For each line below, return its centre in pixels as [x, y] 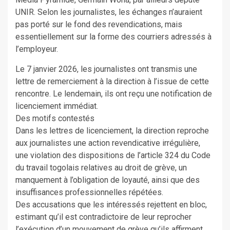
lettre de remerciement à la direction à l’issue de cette [112, 81]
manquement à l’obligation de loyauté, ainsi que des [108, 180]
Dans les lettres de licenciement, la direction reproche [112, 130]
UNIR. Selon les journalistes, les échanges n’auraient [109, 12]
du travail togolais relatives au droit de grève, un [101, 167]
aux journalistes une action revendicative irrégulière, [108, 143]
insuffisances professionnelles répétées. [89, 192]
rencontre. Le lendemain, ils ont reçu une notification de [114, 93]
